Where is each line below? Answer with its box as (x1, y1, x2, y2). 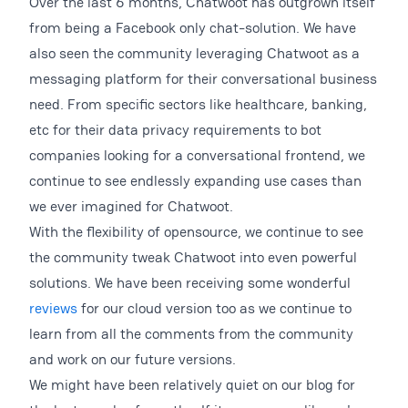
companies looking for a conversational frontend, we (29, 146, 365, 165)
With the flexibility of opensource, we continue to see (29, 222, 363, 241)
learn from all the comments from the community (29, 324, 353, 343)
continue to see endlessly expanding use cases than (29, 171, 362, 190)
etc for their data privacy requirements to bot (29, 120, 321, 139)
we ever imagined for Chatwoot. (29, 197, 233, 216)
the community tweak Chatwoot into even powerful (29, 248, 357, 267)
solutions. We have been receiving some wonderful (29, 273, 351, 292)
